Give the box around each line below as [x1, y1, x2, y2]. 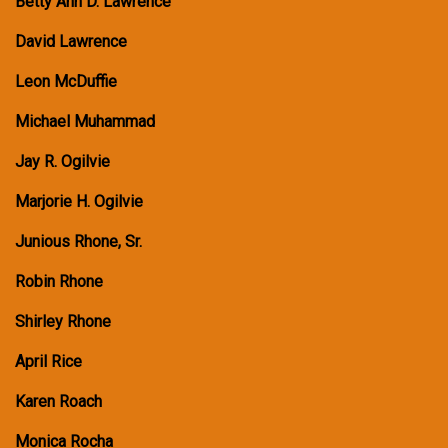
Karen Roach [15, 392, 102, 412]
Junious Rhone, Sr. [15, 232, 142, 252]
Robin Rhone [15, 272, 103, 292]
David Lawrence [15, 32, 127, 52]
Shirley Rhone [15, 312, 111, 332]
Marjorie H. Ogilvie [15, 192, 143, 212]
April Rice [15, 352, 82, 372]
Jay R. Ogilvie [15, 152, 110, 172]
